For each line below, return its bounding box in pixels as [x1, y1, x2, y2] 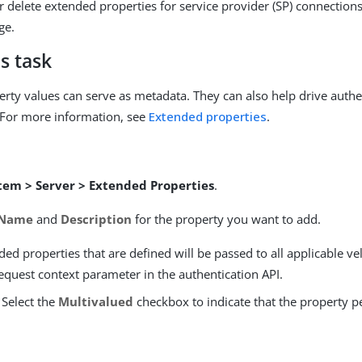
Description [61, 211, 133, 227]
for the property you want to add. [132, 211, 322, 227]
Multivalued [58, 293, 134, 309]
